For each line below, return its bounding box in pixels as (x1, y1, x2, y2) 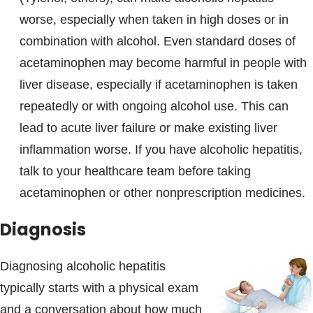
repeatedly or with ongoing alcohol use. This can (20, 99, 289, 114)
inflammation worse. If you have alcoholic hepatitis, (20, 143, 303, 157)
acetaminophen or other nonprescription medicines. (20, 186, 305, 201)
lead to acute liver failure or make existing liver (20, 121, 277, 136)
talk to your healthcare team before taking (20, 164, 251, 179)
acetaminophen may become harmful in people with (20, 56, 307, 71)
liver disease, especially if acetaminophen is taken (20, 78, 298, 92)
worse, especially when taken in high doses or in (20, 13, 289, 27)
